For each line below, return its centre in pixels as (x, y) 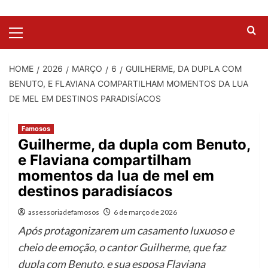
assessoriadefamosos (64, 212)
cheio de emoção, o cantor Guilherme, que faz (122, 247)
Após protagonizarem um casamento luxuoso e (126, 230)
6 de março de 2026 (145, 212)
